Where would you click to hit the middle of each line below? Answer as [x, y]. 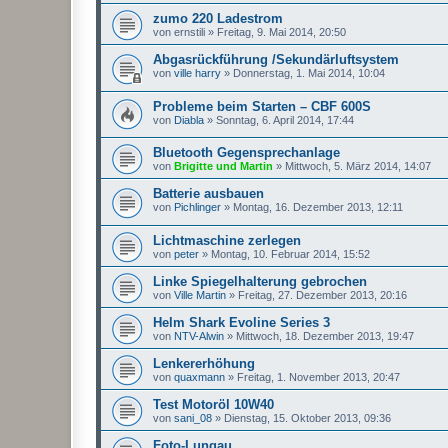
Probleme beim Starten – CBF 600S [262, 106]
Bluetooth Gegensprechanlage [246, 153]
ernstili [189, 32]
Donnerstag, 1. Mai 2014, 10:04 [309, 73]
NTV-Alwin [199, 336]
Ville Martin [200, 295]
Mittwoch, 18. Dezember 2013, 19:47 [325, 336]
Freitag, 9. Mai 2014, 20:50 [281, 32]
